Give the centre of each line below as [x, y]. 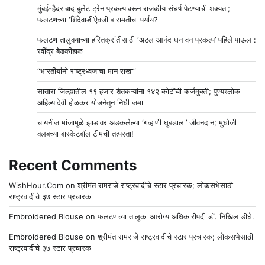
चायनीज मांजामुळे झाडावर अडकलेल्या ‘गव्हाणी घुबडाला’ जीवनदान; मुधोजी [137, 122]
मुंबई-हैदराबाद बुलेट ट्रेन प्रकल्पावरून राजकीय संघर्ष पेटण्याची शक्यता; [134, 8]
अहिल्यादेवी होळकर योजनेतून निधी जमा [90, 102]
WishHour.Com [36, 185]
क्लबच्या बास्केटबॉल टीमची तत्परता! [85, 133]
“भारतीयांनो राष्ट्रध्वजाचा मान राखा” [87, 71]
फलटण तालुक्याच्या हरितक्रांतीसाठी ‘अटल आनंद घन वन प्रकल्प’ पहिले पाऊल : [147, 39]
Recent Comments [73, 165]
